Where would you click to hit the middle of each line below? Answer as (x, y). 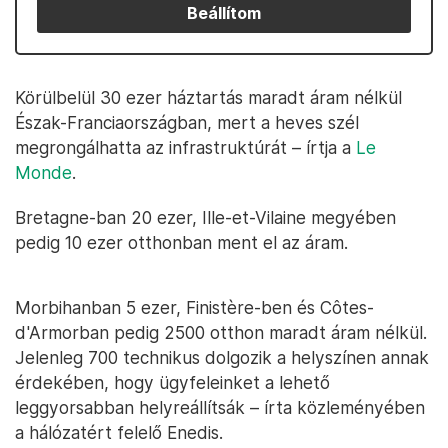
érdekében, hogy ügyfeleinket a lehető (172, 382)
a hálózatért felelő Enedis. (119, 432)
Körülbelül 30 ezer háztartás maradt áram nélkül (208, 97)
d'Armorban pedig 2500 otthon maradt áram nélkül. (221, 332)
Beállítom (224, 13)
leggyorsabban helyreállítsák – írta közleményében (220, 407)
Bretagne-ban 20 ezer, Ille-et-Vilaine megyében (205, 217)
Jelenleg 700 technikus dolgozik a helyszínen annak (222, 357)
